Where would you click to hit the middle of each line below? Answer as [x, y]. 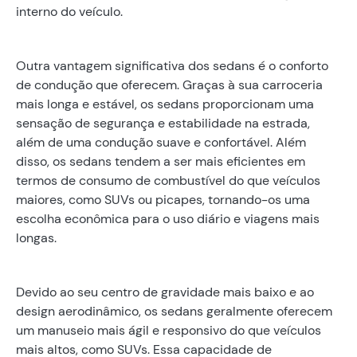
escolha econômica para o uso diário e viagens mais [168, 218]
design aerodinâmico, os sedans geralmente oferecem [174, 311]
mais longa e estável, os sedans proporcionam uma [165, 104]
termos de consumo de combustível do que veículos [168, 180]
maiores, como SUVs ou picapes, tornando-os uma [163, 199]
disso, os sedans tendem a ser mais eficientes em [161, 161]
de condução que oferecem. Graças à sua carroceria [169, 84]
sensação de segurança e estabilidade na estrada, [163, 123]
